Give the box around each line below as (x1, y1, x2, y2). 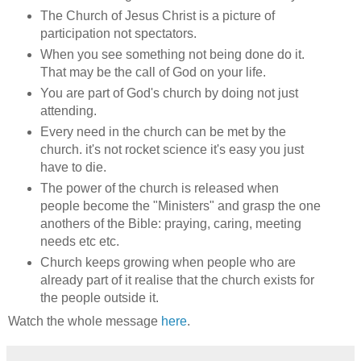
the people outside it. (39, 291, 159, 305)
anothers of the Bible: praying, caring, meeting (39, 217, 301, 231)
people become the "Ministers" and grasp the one (39, 199, 321, 214)
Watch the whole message (8, 314, 161, 329)
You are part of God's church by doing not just (39, 86, 298, 101)
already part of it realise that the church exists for (39, 273, 314, 288)
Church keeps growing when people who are (39, 255, 296, 270)
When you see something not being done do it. (39, 48, 305, 62)
